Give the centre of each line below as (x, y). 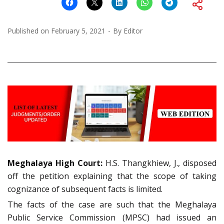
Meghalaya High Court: (55, 163)
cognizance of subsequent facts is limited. (85, 189)
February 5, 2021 (78, 30)
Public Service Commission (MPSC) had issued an (112, 217)
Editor (133, 30)
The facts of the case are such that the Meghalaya (112, 204)
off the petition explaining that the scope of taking (112, 176)
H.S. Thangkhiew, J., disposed (159, 163)
